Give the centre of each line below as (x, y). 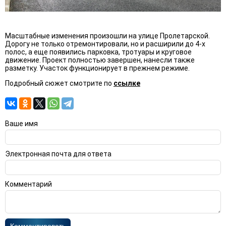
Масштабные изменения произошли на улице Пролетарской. (107, 36)
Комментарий (29, 184)
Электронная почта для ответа (58, 154)
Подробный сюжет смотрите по (59, 83)
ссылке (127, 83)
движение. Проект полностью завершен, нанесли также (100, 60)
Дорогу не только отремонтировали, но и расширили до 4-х (105, 44)
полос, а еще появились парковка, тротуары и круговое (98, 52)
